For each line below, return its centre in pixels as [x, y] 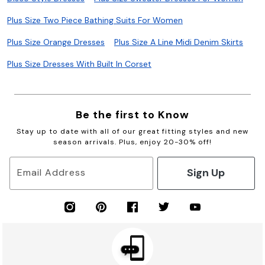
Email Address [51, 173]
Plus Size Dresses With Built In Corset [79, 64]
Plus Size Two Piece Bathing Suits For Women [95, 20]
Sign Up [206, 173]
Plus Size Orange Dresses [56, 42]
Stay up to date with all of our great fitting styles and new [132, 131]
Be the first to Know [132, 114]
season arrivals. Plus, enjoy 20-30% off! [132, 142]
